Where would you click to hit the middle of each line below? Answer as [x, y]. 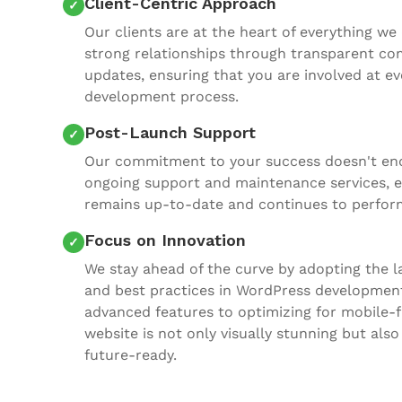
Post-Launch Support [170, 132]
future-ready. [131, 355]
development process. [162, 96]
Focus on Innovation [165, 240]
